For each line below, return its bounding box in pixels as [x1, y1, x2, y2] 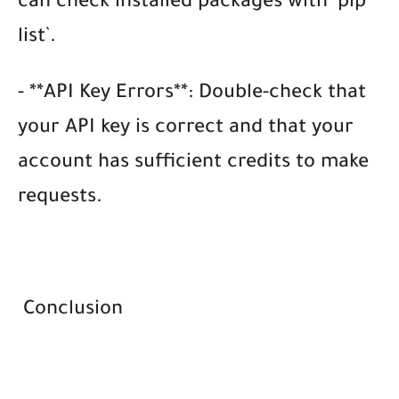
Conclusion [18, 299, 123, 322]
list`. [18, 27, 56, 49]
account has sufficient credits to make [18, 152, 369, 175]
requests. [18, 187, 102, 209]
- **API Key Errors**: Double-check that [18, 83, 366, 105]
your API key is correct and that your [18, 118, 354, 140]
